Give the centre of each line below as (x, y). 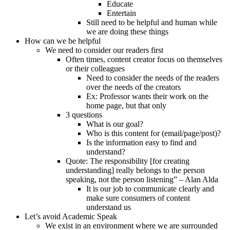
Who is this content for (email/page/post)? (154, 133)
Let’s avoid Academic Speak (71, 216)
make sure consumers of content (138, 198)
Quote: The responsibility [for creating (128, 161)
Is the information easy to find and (141, 142)
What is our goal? (115, 124)
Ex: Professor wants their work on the (147, 96)
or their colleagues (95, 68)
